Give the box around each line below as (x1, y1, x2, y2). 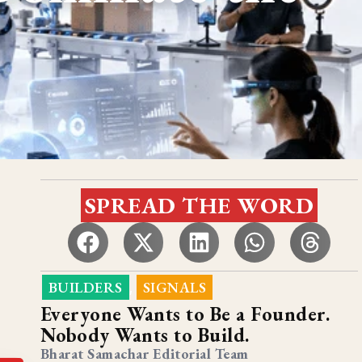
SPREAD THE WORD (84, 191, 314, 221)
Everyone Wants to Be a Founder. (40, 301, 330, 326)
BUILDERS (48, 277, 123, 297)
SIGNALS (142, 277, 207, 297)
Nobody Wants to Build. (40, 322, 250, 347)
